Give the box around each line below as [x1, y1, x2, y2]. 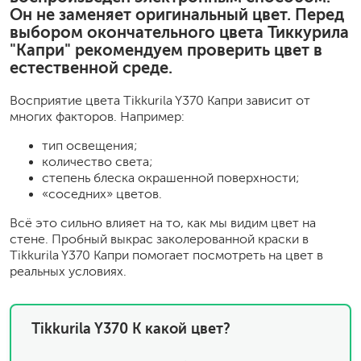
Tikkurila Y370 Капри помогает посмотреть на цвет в [10, 248, 323, 262]
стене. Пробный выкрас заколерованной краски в [10, 232, 309, 246]
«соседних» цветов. [42, 187, 162, 201]
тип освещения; [42, 139, 138, 152]
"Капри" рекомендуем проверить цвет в [10, 41, 322, 59]
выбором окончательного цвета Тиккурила [10, 23, 349, 41]
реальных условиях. [10, 264, 127, 278]
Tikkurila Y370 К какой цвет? [31, 321, 230, 337]
